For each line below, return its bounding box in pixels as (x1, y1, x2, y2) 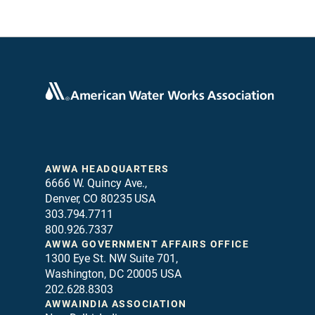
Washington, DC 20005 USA (45, 267, 181, 281)
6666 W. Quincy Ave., (45, 176, 148, 190)
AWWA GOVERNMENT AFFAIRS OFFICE (45, 238, 249, 250)
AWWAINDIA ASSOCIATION (45, 298, 187, 309)
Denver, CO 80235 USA (45, 192, 156, 205)
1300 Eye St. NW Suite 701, (45, 252, 178, 265)
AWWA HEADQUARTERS (45, 163, 169, 174)
